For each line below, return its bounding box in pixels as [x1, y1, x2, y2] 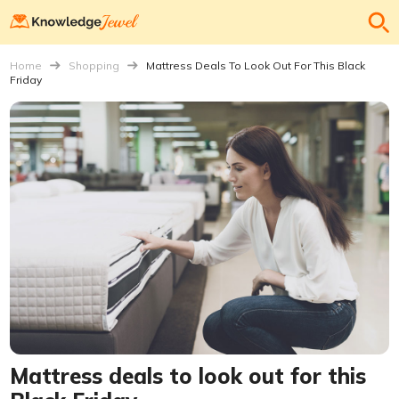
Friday [10, 73, 43, 86]
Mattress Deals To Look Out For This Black [146, 59, 366, 72]
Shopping [69, 59, 120, 72]
